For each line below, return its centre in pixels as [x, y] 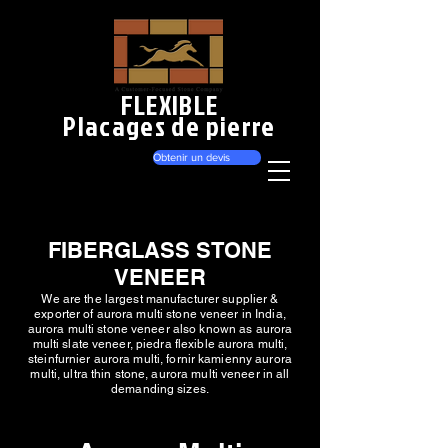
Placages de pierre [169, 126]
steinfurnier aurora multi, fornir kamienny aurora [160, 359]
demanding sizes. [160, 389]
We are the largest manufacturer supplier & [160, 299]
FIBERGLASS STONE [160, 250]
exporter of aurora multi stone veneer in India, [160, 314]
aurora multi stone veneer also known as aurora [160, 329]
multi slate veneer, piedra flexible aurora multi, [160, 344]
